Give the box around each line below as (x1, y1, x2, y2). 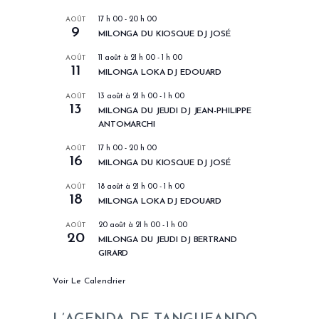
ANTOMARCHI (98, 120, 155, 129)
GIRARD (98, 249, 129, 258)
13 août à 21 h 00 (98, 92, 157, 100)
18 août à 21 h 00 (98, 182, 157, 191)
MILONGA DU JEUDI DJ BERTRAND (98, 235, 237, 244)
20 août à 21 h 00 (98, 221, 160, 229)
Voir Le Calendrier (53, 276, 125, 286)
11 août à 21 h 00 (98, 53, 155, 62)
